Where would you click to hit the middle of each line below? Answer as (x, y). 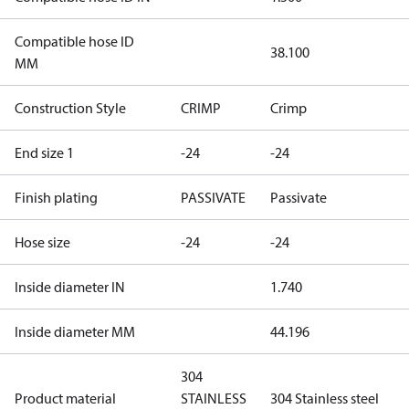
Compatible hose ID (74, 41)
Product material (65, 398)
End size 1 (44, 152)
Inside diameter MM (75, 331)
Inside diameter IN (70, 287)
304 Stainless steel (325, 398)
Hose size (42, 242)
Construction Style (70, 108)
